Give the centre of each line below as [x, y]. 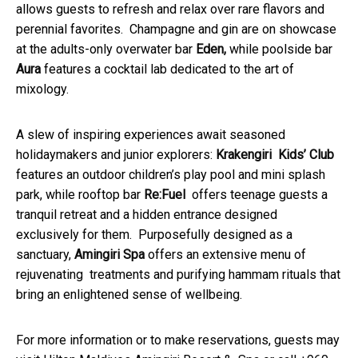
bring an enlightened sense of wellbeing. [131, 295]
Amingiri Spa [111, 255]
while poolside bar [282, 50]
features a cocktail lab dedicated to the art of [169, 70]
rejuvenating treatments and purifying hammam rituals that [178, 275]
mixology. [44, 89]
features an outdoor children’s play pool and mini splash [171, 175]
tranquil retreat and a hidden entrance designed [147, 215]
